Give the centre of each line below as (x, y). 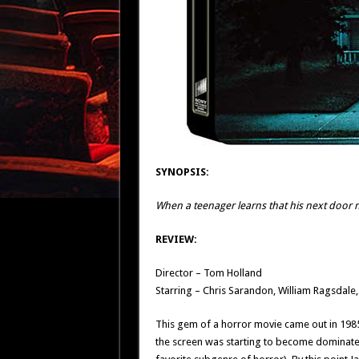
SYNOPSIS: (182, 172)
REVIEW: (176, 239)
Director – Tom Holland (208, 273)
